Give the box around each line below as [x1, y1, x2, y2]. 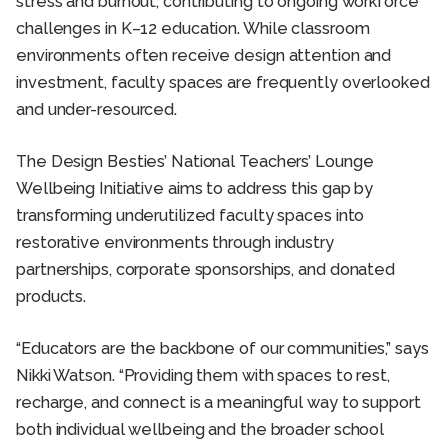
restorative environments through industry [16, 233, 334, 253]
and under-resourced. [16, 100, 177, 120]
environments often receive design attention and [16, 46, 392, 66]
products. [16, 287, 87, 307]
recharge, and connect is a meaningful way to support [16, 393, 421, 413]
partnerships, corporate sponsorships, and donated [16, 260, 396, 280]
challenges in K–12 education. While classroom [16, 19, 370, 39]
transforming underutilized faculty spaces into [16, 206, 365, 226]
